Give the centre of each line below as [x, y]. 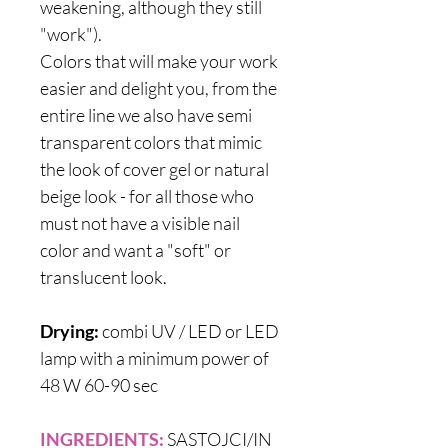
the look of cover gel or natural [154, 169]
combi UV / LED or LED [189, 331]
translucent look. [103, 277]
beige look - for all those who [147, 196]
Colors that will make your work [159, 61]
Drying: [69, 331]
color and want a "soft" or [135, 250]
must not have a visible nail [140, 223]
